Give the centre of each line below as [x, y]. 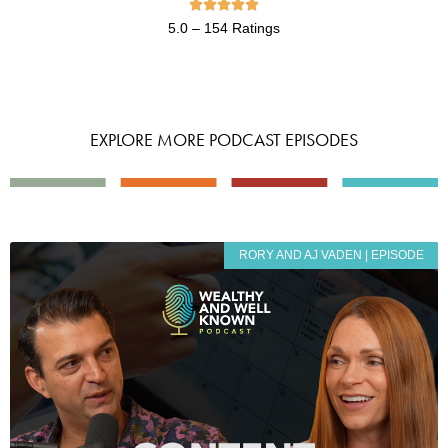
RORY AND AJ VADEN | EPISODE [331, 255]
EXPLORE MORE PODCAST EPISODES [224, 140]
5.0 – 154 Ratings [224, 28]
